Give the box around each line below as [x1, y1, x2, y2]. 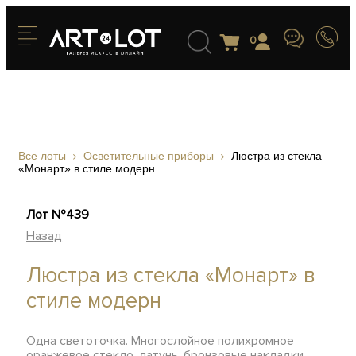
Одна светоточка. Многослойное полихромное [26, 333, 295, 349]
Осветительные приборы [83, 149, 214, 162]
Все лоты [18, 149, 66, 162]
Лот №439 [26, 207, 90, 222]
